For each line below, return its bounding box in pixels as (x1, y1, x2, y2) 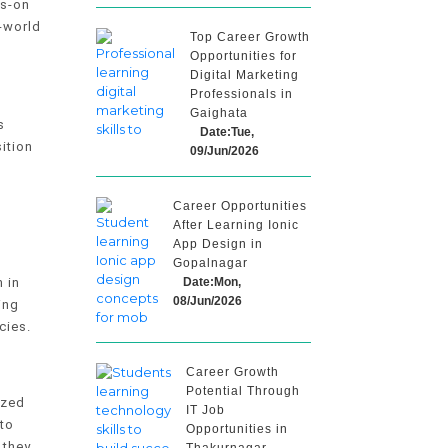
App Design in (173, 237, 263, 251)
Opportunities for (190, 49, 297, 63)
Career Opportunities (173, 199, 307, 213)
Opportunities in (186, 422, 288, 436)
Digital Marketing (190, 68, 299, 82)
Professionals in (190, 87, 293, 101)
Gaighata (190, 106, 248, 120)
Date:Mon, (183, 275, 241, 289)
